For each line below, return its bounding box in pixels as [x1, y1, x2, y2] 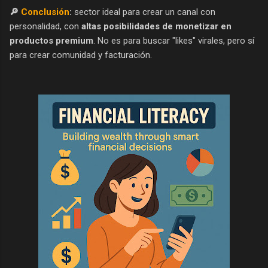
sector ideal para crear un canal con [72, 6, 215, 17]
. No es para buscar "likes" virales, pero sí [93, 35, 254, 46]
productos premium [10, 35, 93, 46]
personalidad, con [10, 20, 81, 32]
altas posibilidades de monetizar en [81, 20, 232, 32]
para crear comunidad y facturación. [10, 49, 152, 60]
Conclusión [21, 6, 69, 17]
